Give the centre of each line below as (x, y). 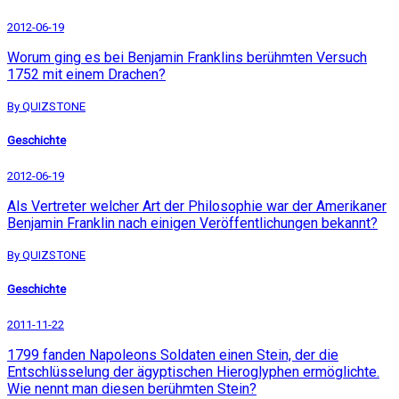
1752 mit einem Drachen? (86, 74)
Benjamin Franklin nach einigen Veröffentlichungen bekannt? (192, 223)
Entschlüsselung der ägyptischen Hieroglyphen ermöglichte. (193, 372)
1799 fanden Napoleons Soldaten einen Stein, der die (173, 355)
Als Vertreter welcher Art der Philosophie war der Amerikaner (197, 206)
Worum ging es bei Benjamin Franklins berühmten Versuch (187, 57)
